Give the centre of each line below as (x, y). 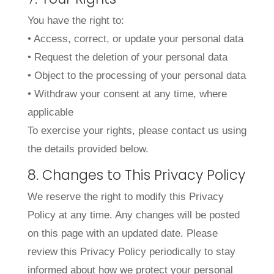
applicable (50, 112)
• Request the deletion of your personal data (127, 57)
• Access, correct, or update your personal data (135, 39)
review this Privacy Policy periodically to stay (131, 252)
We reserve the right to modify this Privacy (125, 197)
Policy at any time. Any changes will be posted (133, 215)
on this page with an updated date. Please (122, 234)
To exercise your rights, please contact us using (137, 130)
